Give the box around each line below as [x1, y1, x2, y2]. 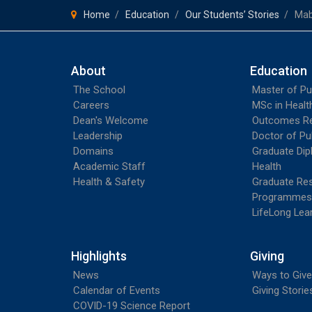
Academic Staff [73, 159, 146, 173]
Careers [73, 98, 109, 111]
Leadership [73, 129, 123, 142]
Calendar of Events [73, 283, 160, 297]
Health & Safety [73, 175, 145, 188]
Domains [73, 144, 114, 157]
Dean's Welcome [73, 114, 148, 127]
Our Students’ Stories [185, 8, 279, 20]
